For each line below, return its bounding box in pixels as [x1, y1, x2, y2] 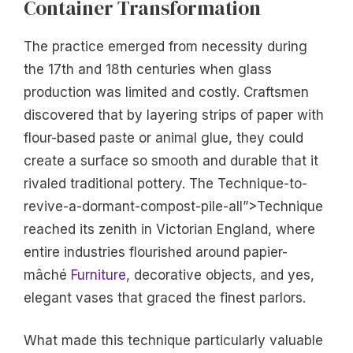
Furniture [71, 266, 126, 283]
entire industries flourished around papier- [24, 243, 288, 260]
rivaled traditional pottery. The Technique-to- [24, 175, 307, 191]
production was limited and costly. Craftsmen [24, 84, 309, 100]
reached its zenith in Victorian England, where [24, 221, 315, 237]
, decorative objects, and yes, [126, 266, 314, 283]
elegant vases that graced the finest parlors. [24, 289, 306, 306]
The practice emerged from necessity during [24, 38, 307, 54]
